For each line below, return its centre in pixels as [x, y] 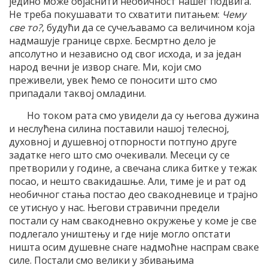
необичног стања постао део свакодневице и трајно [133, 194]
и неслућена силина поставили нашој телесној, [119, 128]
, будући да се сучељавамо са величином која [148, 27]
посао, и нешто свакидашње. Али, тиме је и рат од [127, 181]
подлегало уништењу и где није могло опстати [120, 234]
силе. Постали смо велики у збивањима [101, 260]
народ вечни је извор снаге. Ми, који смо [105, 67]
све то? [25, 27]
